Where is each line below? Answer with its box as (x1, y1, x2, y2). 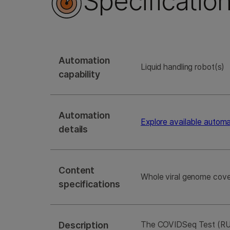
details (59, 124, 88, 135)
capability (59, 69, 100, 80)
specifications (59, 179, 120, 190)
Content (59, 165, 95, 176)
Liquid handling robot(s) (141, 62, 225, 72)
